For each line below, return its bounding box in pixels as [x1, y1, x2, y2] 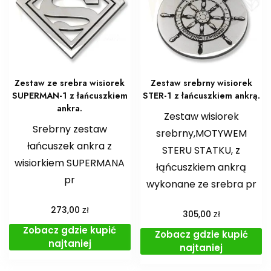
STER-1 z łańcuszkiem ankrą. [142, 89, 260, 102]
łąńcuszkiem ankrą [156, 160, 247, 174]
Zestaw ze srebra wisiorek [15, 76, 125, 89]
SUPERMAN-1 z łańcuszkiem [11, 89, 128, 102]
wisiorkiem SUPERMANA [15, 155, 125, 170]
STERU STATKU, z [162, 143, 241, 157]
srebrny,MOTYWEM [155, 126, 247, 140]
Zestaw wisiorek [163, 109, 239, 123]
